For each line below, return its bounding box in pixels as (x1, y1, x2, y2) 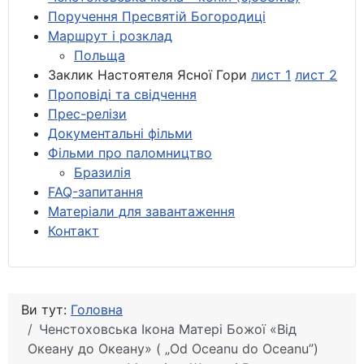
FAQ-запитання (48, 183, 143, 200)
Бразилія (74, 163, 131, 180)
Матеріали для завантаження (48, 202, 235, 219)
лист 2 (295, 66, 337, 83)
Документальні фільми (48, 124, 193, 141)
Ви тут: (21, 301, 71, 318)
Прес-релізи (48, 105, 127, 122)
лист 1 (251, 66, 291, 83)
